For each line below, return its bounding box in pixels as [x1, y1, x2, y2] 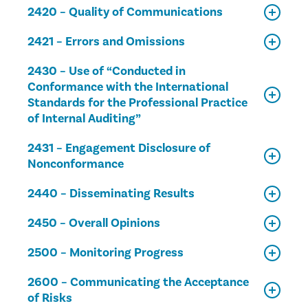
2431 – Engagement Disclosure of [27, 140, 210, 156]
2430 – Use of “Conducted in [27, 63, 186, 79]
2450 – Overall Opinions [27, 215, 160, 231]
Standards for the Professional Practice [27, 95, 247, 111]
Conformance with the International [27, 79, 228, 95]
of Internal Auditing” [27, 111, 141, 126]
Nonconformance [27, 156, 124, 172]
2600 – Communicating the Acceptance [27, 274, 249, 290]
